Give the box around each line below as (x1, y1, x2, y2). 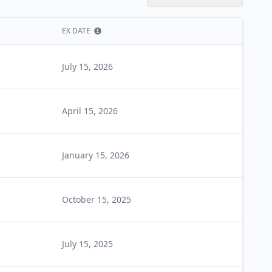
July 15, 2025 (62, 238, 113, 250)
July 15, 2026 (62, 61, 113, 72)
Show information (97, 33, 157, 44)
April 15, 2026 (62, 105, 118, 117)
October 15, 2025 (62, 194, 131, 205)
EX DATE (62, 25, 90, 36)
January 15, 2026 (62, 149, 129, 161)
